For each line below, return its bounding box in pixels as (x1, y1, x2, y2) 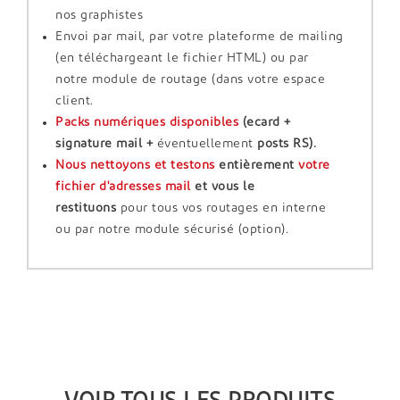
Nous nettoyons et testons (55, 158, 215, 172)
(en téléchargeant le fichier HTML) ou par (55, 51, 309, 65)
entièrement (214, 158, 298, 172)
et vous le (195, 179, 254, 194)
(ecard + (242, 115, 291, 129)
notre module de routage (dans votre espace (55, 72, 325, 87)
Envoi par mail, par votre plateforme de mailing (55, 29, 344, 44)
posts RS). (253, 137, 316, 151)
